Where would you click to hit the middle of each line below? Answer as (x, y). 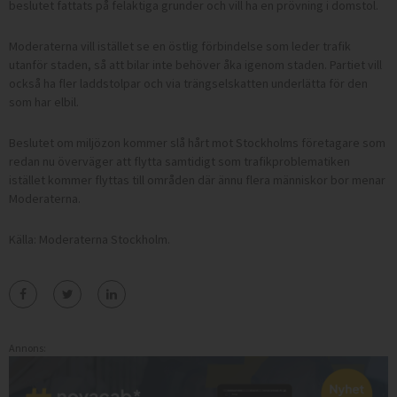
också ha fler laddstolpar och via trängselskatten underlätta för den (188, 83)
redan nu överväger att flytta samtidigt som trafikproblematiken (179, 161)
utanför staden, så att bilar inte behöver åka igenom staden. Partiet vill (195, 64)
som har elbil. (44, 101)
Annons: (27, 347)
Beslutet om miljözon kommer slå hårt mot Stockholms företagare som (197, 142)
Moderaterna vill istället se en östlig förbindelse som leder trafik (180, 46)
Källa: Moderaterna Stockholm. (90, 239)
